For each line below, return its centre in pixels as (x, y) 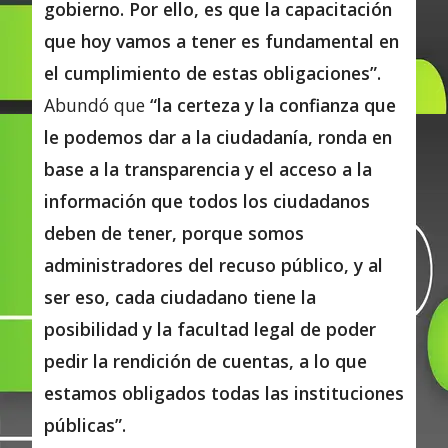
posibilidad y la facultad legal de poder (210, 328)
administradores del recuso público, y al (213, 264)
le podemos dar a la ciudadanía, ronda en (218, 136)
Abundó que (97, 104)
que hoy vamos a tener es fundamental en (221, 40)
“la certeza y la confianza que (273, 104)
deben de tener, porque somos (174, 232)
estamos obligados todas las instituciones (224, 392)
